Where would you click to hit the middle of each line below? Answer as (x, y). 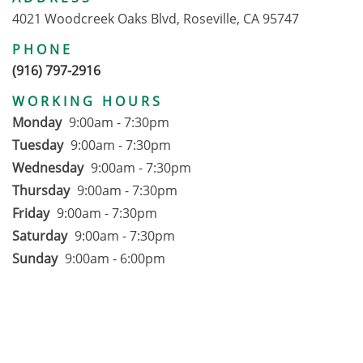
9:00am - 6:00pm (115, 259)
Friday (31, 214)
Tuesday (38, 145)
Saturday (40, 236)
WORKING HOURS (88, 102)
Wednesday (48, 168)
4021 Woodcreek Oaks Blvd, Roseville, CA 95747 (156, 19)
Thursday (41, 191)
